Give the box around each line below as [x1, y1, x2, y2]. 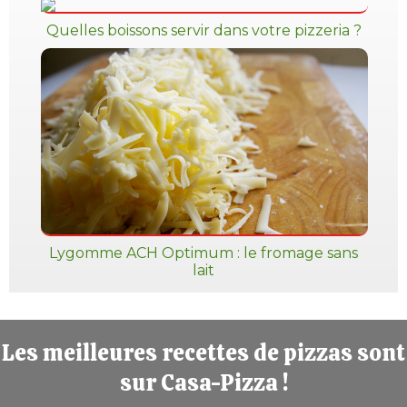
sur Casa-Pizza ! [119, 368, 288, 399]
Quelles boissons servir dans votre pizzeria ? [45, 22, 362, 40]
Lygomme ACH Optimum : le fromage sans [49, 244, 358, 263]
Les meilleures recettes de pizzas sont [2, 338, 405, 369]
